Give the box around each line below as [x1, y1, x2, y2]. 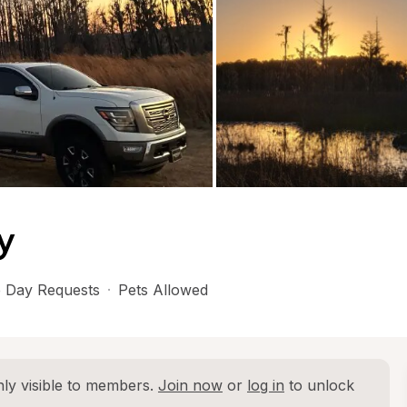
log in [247, 376, 284, 394]
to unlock [284, 376, 354, 394]
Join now [158, 376, 223, 394]
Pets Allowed [118, 281, 208, 299]
